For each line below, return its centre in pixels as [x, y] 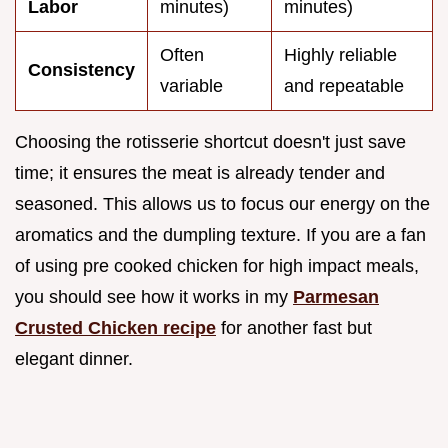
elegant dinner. [74, 358]
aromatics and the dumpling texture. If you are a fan [220, 234]
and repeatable [344, 85]
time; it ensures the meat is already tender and [200, 172]
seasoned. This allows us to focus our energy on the [222, 203]
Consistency [81, 69]
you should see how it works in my [154, 296]
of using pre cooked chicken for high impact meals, [217, 265]
